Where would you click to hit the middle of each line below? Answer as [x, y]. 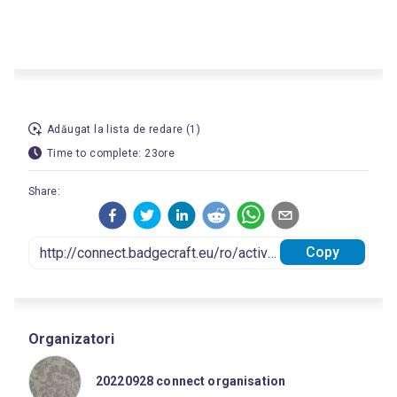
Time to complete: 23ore [111, 153]
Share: [44, 191]
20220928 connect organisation [191, 381]
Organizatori [72, 339]
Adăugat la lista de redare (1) [124, 129]
